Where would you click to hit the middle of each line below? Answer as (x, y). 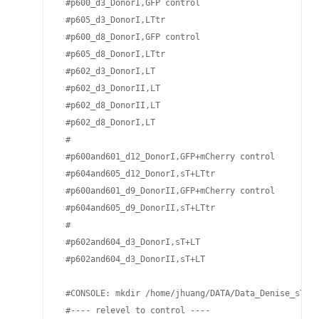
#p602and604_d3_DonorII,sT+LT (135, 259)
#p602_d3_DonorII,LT (113, 88)
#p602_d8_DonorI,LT (110, 122)
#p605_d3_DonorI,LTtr (115, 20)
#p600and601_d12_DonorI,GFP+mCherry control (168, 157)
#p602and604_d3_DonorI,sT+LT (133, 242)
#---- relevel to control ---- (135, 310)
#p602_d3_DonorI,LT (110, 71)
